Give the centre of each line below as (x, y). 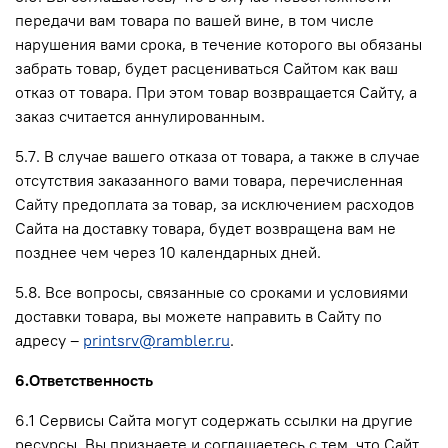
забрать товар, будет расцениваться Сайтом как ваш (206, 67)
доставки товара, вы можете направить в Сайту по (198, 315)
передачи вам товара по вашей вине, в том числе (194, 19)
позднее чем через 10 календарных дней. (168, 251)
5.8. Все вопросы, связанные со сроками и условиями (211, 291)
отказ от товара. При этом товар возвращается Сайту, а (216, 91)
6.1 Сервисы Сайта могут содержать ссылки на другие (214, 419)
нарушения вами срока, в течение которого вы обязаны (218, 43)
